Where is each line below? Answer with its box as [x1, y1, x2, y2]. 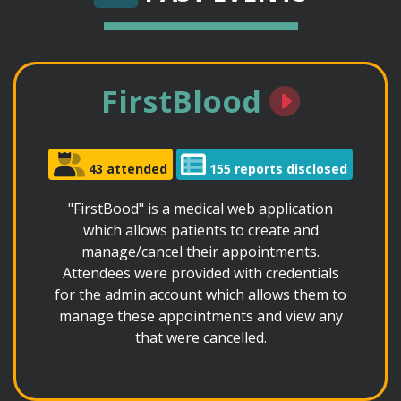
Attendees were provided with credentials [62, 263, 339, 283]
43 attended [84, 159, 167, 177]
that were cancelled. [134, 328, 267, 347]
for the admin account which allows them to [55, 285, 346, 304]
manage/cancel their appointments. [81, 242, 320, 261]
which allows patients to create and [82, 220, 319, 240]
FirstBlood [101, 80, 269, 122]
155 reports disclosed [206, 159, 348, 177]
